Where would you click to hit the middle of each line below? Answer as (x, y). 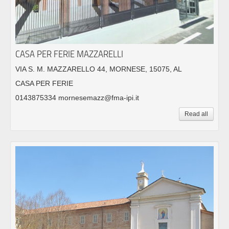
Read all (196, 114)
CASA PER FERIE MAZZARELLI (69, 54)
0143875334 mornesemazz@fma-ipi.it (77, 97)
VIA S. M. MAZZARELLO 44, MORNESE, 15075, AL (99, 69)
